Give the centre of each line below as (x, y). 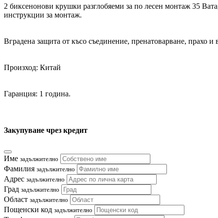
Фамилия (20, 169)
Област (17, 200)
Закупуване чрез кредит (46, 130)
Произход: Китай (33, 67)
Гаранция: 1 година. (37, 93)
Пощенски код (29, 210)
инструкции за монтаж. (44, 15)
